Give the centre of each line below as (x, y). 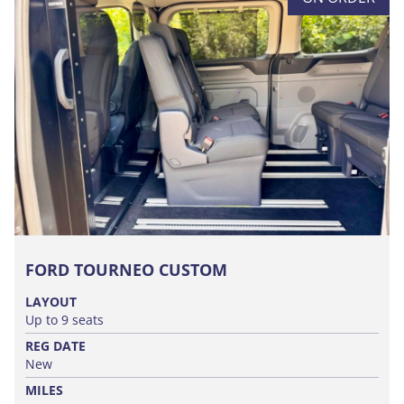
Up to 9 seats (64, 320)
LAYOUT (51, 302)
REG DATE (55, 346)
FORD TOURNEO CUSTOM (126, 270)
